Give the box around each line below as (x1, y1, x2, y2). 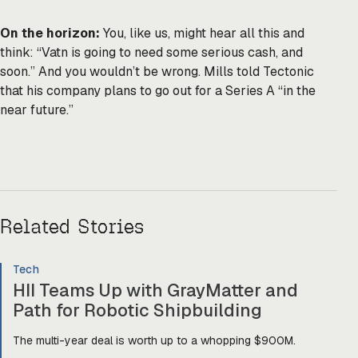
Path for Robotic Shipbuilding (13, 299, 262, 322)
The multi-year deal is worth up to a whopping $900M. (13, 333, 296, 348)
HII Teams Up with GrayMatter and (13, 279, 298, 302)
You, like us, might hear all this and (103, 25, 304, 42)
